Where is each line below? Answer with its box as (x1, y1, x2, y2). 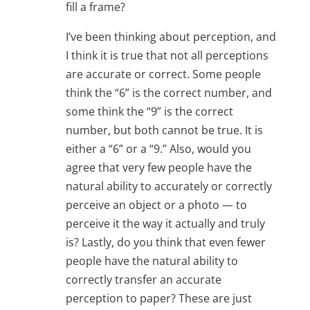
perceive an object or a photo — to (65, 197, 247, 212)
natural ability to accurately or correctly (65, 178, 272, 194)
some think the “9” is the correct (65, 103, 233, 119)
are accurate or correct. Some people (65, 66, 261, 82)
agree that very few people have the (65, 159, 252, 175)
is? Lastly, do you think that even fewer (65, 234, 266, 250)
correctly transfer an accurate (65, 271, 221, 287)
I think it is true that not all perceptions (65, 47, 268, 63)
